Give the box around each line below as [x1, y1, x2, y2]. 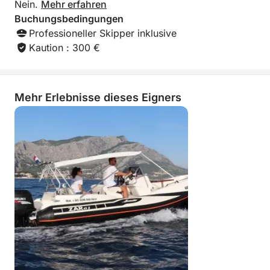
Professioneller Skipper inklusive [29, 27, 177, 39]
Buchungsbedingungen [14, 13, 124, 25]
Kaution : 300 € [29, 42, 100, 54]
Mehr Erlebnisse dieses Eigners [14, 91, 181, 104]
